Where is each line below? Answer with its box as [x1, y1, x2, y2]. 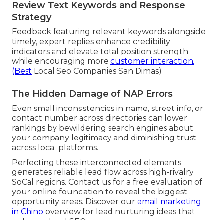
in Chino [12, 207, 43, 217]
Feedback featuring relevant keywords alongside [12, 27, 206, 37]
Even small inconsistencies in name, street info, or [12, 104, 203, 113]
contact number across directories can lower [12, 113, 187, 123]
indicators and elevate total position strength [12, 47, 188, 56]
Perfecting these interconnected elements [12, 158, 181, 167]
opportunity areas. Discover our [12, 197, 137, 207]
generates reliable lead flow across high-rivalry [12, 167, 193, 177]
